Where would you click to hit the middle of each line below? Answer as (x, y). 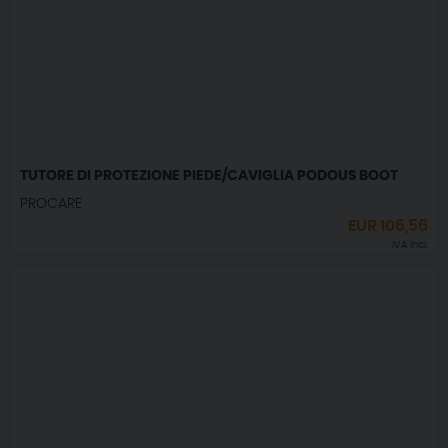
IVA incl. (410, 245)
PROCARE (50, 204)
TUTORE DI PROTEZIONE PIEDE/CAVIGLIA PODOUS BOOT (208, 176)
